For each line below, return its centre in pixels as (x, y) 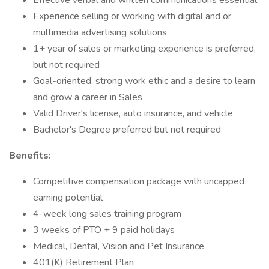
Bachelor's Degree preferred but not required (127, 130)
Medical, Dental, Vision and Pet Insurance (119, 246)
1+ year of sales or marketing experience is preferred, (144, 49)
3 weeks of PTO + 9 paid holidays (104, 230)
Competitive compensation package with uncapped (139, 181)
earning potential (68, 198)
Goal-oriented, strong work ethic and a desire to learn (144, 81)
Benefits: (30, 156)
